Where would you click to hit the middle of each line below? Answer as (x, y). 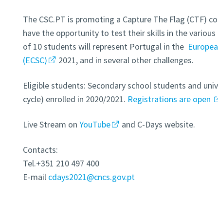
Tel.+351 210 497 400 (61, 163)
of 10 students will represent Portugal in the (105, 47)
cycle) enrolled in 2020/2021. (75, 99)
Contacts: (40, 150)
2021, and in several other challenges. (126, 60)
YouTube (95, 125)
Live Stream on (51, 125)
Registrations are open (170, 99)
